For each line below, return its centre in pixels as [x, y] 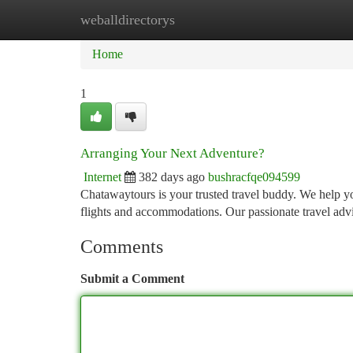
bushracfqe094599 [254, 177]
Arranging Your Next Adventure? [173, 153]
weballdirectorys [128, 20]
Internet [102, 177]
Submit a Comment [132, 279]
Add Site [293, 19]
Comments [122, 247]
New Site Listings [203, 19]
